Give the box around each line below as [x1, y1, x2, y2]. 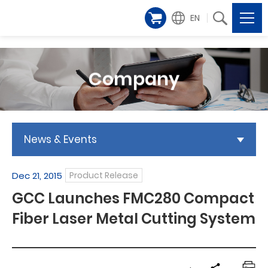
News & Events [24, 132, 97, 147]
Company [89, 66, 179, 92]
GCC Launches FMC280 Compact [12, 188, 254, 208]
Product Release [69, 169, 138, 181]
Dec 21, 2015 [12, 169, 62, 182]
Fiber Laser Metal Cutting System [12, 209, 255, 229]
